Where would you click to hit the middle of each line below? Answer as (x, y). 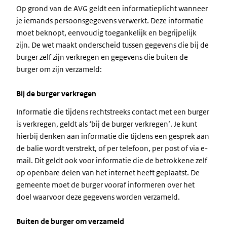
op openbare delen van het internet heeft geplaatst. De (108, 173)
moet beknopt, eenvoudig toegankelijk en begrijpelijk (106, 33)
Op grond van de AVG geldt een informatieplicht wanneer (112, 8)
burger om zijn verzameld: (59, 69)
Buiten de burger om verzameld (70, 221)
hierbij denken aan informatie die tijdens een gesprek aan (113, 136)
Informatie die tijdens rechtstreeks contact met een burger (113, 112)
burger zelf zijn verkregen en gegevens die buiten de (102, 57)
